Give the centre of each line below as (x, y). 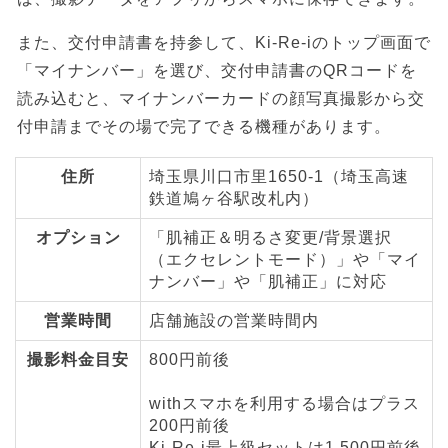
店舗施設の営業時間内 (234, 321)
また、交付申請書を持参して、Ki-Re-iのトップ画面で (224, 43)
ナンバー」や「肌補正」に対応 (268, 282)
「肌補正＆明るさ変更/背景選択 (270, 238)
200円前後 (189, 426)
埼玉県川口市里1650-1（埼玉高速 (279, 177)
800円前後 (189, 360)
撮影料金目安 (78, 360)
